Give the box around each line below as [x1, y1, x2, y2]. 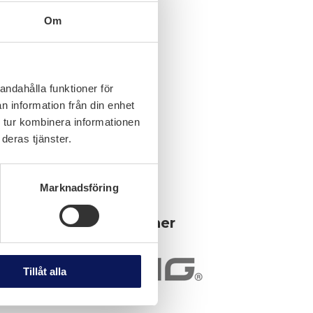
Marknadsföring [40, 182, 119, 194]
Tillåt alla [22, 265, 66, 278]
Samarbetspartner [40, 214, 175, 232]
